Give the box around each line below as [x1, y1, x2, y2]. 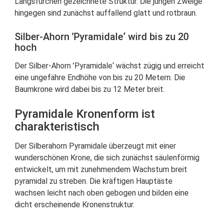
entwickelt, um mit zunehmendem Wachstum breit [15, 165, 187, 174]
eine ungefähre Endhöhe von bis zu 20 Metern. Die [15, 73, 185, 82]
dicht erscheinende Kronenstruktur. [15, 200, 134, 209]
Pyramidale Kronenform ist [15, 107, 155, 121]
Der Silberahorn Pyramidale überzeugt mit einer [15, 141, 176, 151]
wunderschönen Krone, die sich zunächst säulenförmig [15, 153, 199, 162]
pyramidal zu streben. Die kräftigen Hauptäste [15, 176, 173, 186]
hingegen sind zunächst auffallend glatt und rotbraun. [15, 8, 197, 18]
